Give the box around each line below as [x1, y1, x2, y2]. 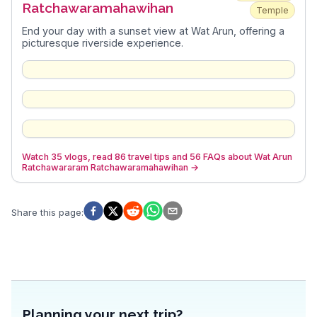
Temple [256, 5, 289, 16]
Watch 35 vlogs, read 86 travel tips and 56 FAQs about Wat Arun [21, 151, 292, 162]
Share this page [11, 206, 81, 218]
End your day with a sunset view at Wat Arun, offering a [21, 25, 284, 38]
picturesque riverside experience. [21, 37, 183, 50]
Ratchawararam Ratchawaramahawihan [21, 161, 188, 173]
